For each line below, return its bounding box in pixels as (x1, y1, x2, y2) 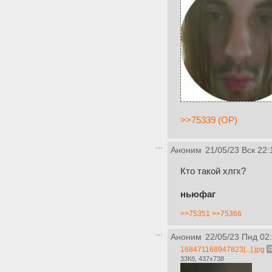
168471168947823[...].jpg (180, 245, 265, 254)
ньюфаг (180, 189, 216, 200)
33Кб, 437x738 (180, 255, 224, 263)
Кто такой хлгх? (180, 166, 246, 177)
